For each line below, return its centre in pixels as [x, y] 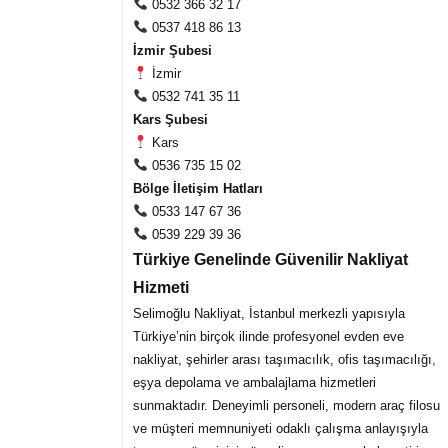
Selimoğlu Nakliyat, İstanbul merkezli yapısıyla [269, 313]
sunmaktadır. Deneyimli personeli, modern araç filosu [286, 405]
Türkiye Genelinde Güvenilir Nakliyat [270, 259]
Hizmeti [161, 287]
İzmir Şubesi [172, 50]
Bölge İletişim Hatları [198, 188]
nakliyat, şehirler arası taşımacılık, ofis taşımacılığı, [284, 359]
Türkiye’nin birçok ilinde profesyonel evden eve [268, 336]
